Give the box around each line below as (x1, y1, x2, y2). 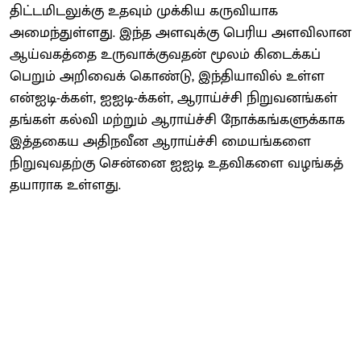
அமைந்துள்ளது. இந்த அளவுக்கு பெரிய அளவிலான (10, 20, 351, 45)
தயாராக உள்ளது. (10, 172, 121, 197)
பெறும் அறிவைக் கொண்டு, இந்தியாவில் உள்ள (10, 64, 325, 89)
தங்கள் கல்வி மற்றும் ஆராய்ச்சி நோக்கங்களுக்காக (10, 107, 345, 132)
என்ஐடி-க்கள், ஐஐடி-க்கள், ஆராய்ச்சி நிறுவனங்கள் (10, 85, 338, 110)
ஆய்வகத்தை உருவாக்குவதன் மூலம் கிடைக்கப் (10, 42, 321, 67)
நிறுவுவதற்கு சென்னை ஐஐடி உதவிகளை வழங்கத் (10, 151, 343, 176)
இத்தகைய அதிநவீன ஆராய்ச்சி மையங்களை (10, 129, 311, 154)
